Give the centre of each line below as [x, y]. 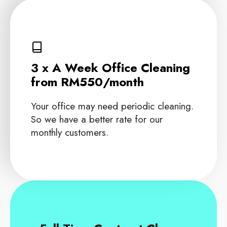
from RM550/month [87, 82]
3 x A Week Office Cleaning [110, 67]
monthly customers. [69, 132]
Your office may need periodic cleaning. [112, 106]
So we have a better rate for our [97, 119]
